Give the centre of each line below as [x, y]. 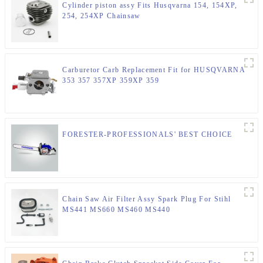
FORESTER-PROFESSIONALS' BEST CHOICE [147, 135]
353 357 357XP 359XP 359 [111, 81]
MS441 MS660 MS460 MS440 [116, 210]
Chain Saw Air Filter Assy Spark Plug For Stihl [147, 199]
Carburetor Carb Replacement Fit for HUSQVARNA [154, 70]
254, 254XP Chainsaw [102, 16]
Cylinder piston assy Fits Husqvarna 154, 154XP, [150, 6]
